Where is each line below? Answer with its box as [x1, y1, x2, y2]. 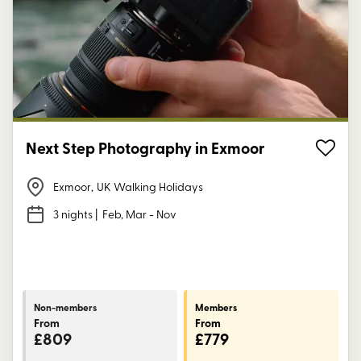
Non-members [34, 300, 97, 314]
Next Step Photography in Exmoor [26, 136, 265, 160]
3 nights [53, 206, 93, 222]
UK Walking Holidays [97, 179, 203, 195]
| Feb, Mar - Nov [93, 206, 176, 222]
